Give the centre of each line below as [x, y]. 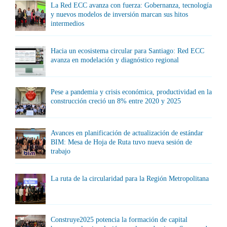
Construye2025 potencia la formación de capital [119, 220]
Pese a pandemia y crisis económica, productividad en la [131, 92]
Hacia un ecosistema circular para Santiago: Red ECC [127, 51]
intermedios [67, 24]
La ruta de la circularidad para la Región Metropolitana [130, 179]
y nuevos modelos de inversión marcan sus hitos [119, 14]
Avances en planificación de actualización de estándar [127, 133]
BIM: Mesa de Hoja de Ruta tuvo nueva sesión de [121, 142]
